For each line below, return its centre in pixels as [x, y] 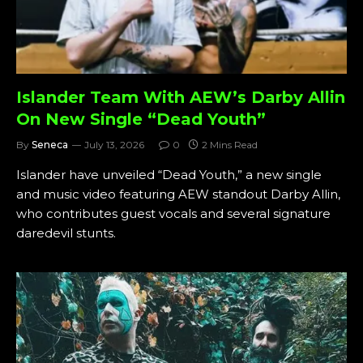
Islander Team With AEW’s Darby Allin [181, 97]
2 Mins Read [230, 144]
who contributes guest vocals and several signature [173, 213]
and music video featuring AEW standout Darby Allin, [178, 194]
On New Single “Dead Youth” [141, 119]
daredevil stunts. [66, 233]
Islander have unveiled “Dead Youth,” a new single [169, 174]
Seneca [50, 144]
